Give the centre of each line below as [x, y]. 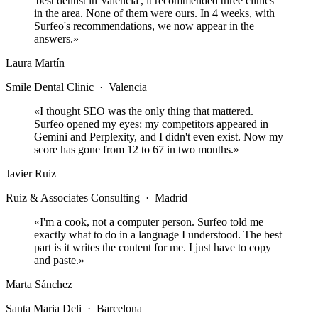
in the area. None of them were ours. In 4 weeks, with [154, 13]
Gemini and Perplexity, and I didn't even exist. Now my [159, 137]
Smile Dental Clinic [50, 87]
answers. [54, 39]
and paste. [56, 261]
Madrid [171, 198]
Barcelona [119, 309]
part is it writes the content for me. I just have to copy [153, 248]
